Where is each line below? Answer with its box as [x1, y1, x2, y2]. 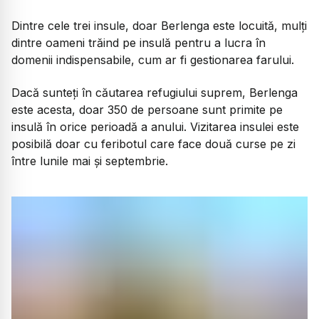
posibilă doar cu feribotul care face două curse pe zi [11, 136, 296, 151]
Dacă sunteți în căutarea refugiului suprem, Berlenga [11, 85, 298, 100]
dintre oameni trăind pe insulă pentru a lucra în [11, 35, 266, 50]
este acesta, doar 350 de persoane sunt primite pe [11, 102, 283, 117]
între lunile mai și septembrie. [11, 153, 168, 168]
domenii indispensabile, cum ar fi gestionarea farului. [11, 52, 294, 67]
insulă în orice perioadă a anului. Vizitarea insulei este [11, 119, 299, 134]
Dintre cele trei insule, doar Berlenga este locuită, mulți [11, 18, 307, 33]
